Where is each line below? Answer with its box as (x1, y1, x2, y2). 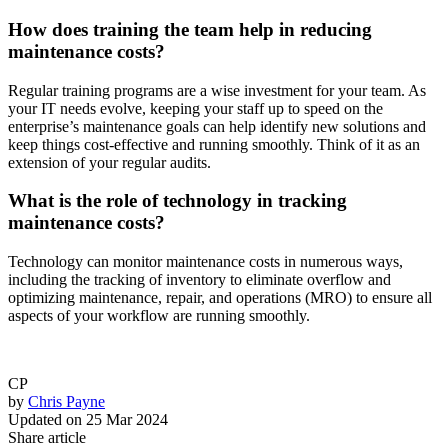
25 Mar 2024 (86, 410, 168, 428)
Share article (8, 428, 86, 446)
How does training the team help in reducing (8, 18, 372, 40)
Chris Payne (28, 392, 105, 410)
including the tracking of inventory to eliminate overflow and (8, 270, 391, 288)
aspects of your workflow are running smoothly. (8, 306, 314, 324)
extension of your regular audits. (8, 153, 215, 171)
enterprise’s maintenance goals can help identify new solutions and (8, 117, 426, 135)
